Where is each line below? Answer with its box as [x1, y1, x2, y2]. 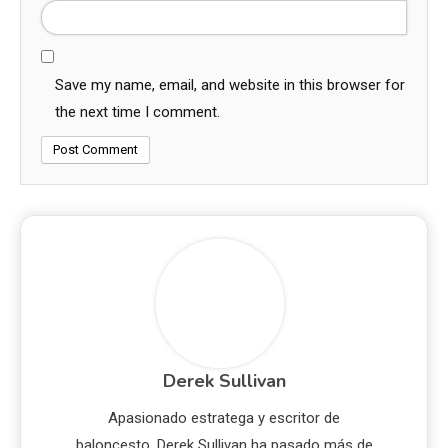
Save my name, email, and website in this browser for [55, 76, 405, 95]
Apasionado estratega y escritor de [108, 408, 340, 427]
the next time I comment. [55, 103, 220, 122]
